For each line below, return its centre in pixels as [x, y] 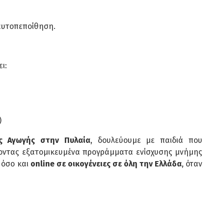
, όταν [192, 164]
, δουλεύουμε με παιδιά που [146, 140]
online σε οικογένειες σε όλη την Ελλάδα [106, 164]
